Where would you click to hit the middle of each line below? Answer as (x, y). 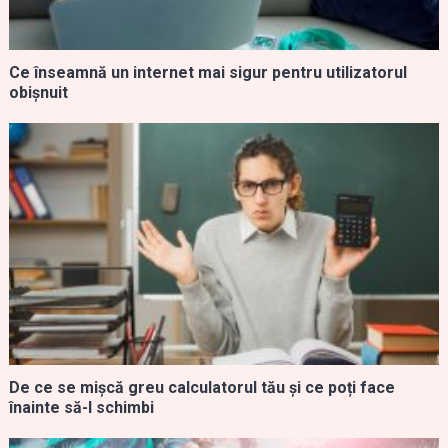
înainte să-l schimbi (81, 407)
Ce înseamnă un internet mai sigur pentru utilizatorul (207, 72)
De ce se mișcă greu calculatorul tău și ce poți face (201, 387)
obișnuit (38, 92)
